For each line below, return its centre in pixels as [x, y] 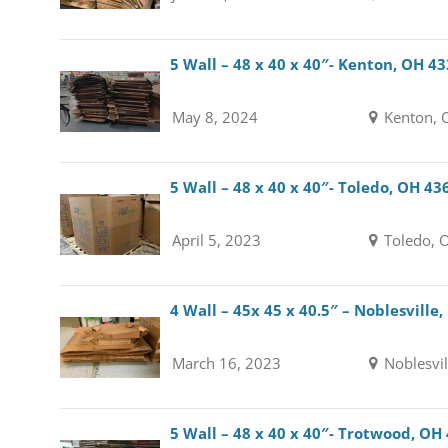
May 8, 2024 [214, 117]
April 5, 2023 [216, 240]
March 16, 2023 [226, 363]
